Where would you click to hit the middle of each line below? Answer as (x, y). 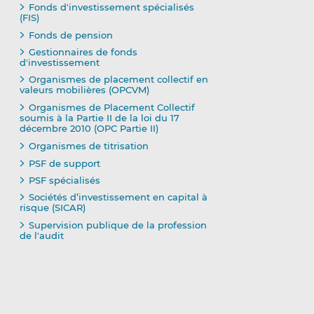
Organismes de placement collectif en (118, 80)
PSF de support (64, 163)
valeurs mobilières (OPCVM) (84, 90)
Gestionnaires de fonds (83, 52)
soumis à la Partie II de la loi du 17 (99, 118)
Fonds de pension (70, 35)
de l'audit (41, 236)
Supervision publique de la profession (117, 225)
